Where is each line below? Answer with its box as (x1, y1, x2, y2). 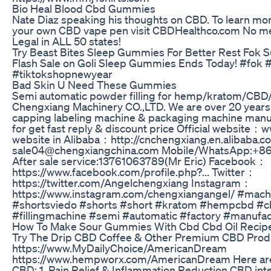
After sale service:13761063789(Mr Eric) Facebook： (12, 154, 267, 168)
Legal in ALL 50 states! (12, 34, 121, 48)
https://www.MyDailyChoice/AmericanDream (12, 241, 227, 255)
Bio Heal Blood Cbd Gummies (12, 1, 155, 15)
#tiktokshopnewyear (12, 67, 113, 80)
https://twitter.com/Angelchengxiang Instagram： (12, 175, 252, 189)
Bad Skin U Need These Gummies (12, 77, 177, 91)
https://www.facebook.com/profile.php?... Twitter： (12, 165, 256, 178)
